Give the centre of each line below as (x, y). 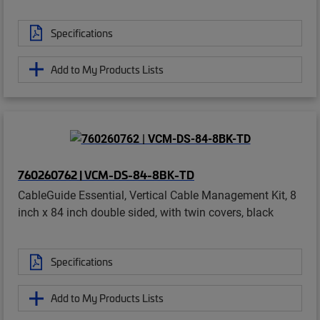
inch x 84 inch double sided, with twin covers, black (146, 212)
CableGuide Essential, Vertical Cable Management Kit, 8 (157, 195)
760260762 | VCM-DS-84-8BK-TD (106, 175)
